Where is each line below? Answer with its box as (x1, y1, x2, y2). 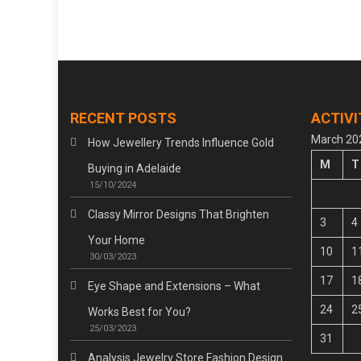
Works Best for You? (88, 305, 192, 318)
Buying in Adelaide (88, 161, 182, 175)
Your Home (88, 233, 146, 247)
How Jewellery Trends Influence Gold (88, 135, 275, 149)
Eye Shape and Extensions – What (88, 279, 261, 293)
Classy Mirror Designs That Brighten (88, 207, 270, 221)
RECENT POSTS (70, 109, 177, 127)
